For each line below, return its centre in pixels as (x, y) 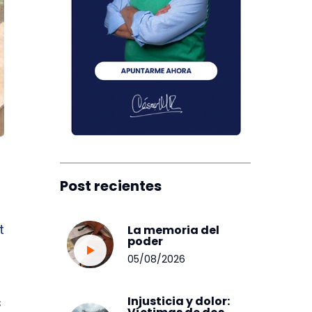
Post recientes (110, 186)
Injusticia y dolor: (179, 301)
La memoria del (174, 230)
